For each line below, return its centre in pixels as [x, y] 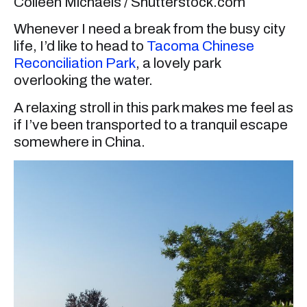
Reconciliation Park [75, 63]
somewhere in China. [79, 142]
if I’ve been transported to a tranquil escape [151, 124]
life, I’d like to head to [80, 46]
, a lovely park [178, 63]
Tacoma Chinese [200, 46]
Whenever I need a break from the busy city [150, 29]
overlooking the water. [83, 81]
